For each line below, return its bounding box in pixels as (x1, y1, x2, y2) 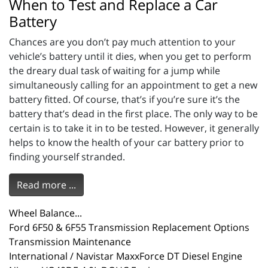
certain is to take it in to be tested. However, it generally (9, 121, 259, 135)
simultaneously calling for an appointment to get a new (9, 78, 257, 92)
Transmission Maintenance (9, 235, 131, 249)
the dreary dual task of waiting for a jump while (9, 64, 220, 78)
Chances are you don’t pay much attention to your (9, 35, 236, 49)
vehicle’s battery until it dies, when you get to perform (9, 50, 251, 63)
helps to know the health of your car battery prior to (9, 136, 244, 150)
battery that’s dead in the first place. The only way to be (9, 107, 258, 121)
